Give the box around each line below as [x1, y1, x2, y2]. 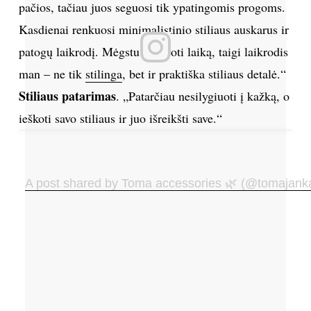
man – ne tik [18, 65, 85, 82]
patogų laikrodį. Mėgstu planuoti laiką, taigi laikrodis [18, 42, 288, 60]
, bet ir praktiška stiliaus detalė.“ [121, 65, 286, 82]
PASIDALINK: [123, 220, 183, 234]
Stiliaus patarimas [18, 86, 116, 105]
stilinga [85, 65, 122, 82]
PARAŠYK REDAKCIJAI [75, 158, 236, 172]
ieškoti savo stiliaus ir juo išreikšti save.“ [18, 109, 222, 126]
